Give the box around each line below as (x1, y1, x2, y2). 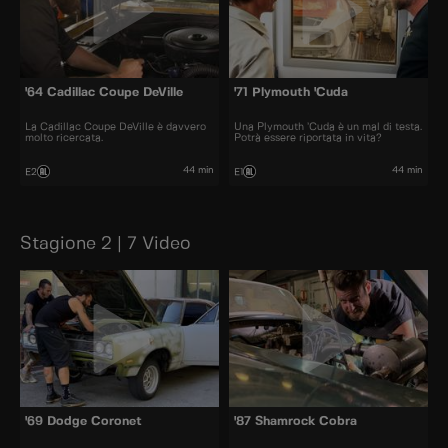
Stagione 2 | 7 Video (20, 234, 191, 253)
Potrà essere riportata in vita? (234, 132, 382, 143)
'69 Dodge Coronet (25, 416, 142, 429)
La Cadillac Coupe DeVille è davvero (25, 121, 206, 132)
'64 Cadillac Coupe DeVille (25, 87, 183, 100)
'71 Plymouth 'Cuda (234, 87, 348, 100)
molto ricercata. (25, 132, 103, 143)
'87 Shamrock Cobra (234, 416, 357, 429)
